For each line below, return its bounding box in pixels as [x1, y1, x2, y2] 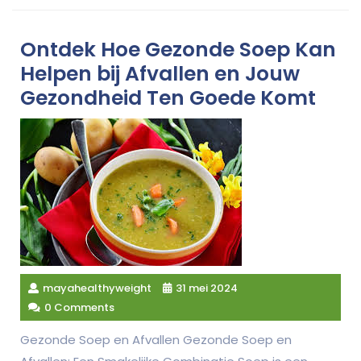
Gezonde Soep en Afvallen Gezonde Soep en [20, 331, 292, 348]
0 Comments [44, 300, 114, 315]
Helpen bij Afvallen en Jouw [20, 60, 300, 88]
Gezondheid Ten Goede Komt [20, 84, 316, 112]
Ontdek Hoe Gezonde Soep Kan [20, 35, 336, 64]
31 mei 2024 [176, 280, 238, 296]
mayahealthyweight [43, 280, 151, 296]
